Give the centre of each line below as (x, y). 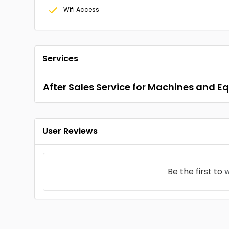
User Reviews (70, 131)
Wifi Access (82, 9)
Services (61, 59)
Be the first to (196, 171)
